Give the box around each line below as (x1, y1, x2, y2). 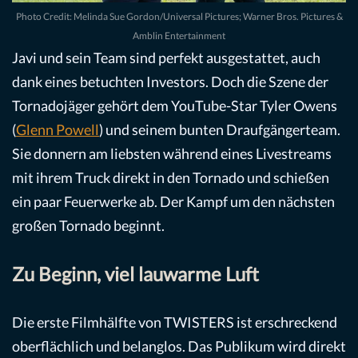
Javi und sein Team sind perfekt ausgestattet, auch (12, 49, 320, 67)
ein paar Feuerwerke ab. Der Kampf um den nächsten (12, 193, 335, 211)
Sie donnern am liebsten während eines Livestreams (12, 145, 332, 163)
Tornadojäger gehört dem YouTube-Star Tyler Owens (12, 97, 337, 115)
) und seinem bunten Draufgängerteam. (99, 121, 340, 139)
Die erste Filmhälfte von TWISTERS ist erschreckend (12, 313, 337, 332)
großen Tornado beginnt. (12, 217, 165, 235)
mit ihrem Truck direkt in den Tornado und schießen (12, 169, 329, 187)
